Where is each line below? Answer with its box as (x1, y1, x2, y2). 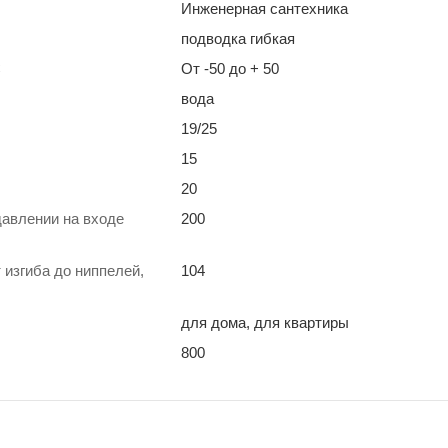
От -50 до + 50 (181, 59, 279, 77)
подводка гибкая (181, 29, 295, 47)
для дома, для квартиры (181, 313, 349, 331)
